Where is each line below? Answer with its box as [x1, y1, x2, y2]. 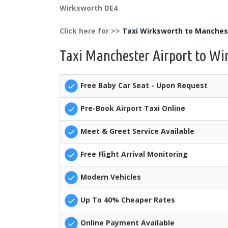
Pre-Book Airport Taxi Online [78, 103, 185, 113]
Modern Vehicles [78, 172, 141, 182]
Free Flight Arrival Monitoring [78, 149, 188, 159]
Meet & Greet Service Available [78, 126, 194, 136]
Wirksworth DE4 [60, 3, 118, 13]
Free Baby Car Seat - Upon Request [78, 80, 208, 91]
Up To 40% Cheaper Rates [78, 195, 175, 205]
